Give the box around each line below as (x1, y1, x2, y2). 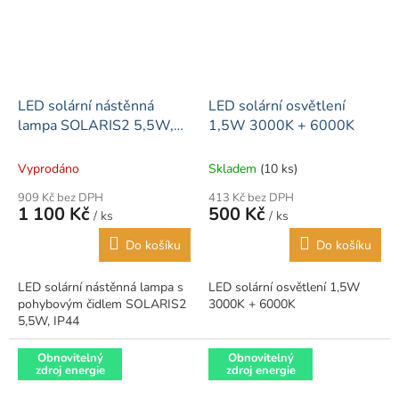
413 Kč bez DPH (208, 189, 294, 206)
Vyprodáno (18, 159, 79, 177)
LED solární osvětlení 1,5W (208, 278, 360, 296)
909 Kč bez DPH (18, 189, 103, 206)
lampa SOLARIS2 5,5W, (18, 115, 174, 135)
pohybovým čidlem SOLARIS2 (18, 295, 186, 313)
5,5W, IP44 (18, 312, 79, 330)
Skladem (208, 159, 260, 177)
